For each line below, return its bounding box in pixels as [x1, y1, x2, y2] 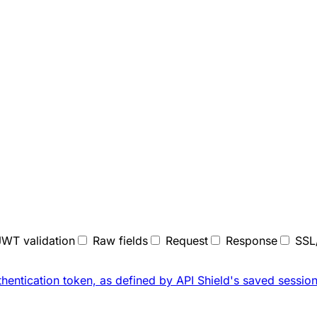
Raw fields [93, 233, 148, 248]
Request [166, 233, 208, 248]
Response [226, 233, 277, 248]
